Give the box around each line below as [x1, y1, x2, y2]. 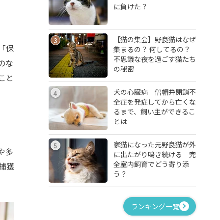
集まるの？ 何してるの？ [113, 44, 191, 54]
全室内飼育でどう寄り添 [113, 159, 189, 169]
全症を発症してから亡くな [113, 96, 196, 107]
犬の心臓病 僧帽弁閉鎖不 [113, 86, 196, 97]
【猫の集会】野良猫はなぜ [113, 34, 196, 44]
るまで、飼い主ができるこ [113, 106, 195, 116]
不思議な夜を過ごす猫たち [113, 54, 196, 64]
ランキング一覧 [131, 201, 179, 211]
